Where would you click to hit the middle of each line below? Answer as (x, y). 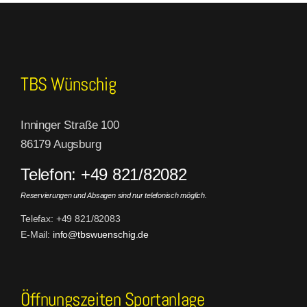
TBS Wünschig (69, 84)
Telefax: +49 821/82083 (71, 219)
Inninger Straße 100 (70, 125)
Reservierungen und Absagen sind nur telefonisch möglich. (114, 196)
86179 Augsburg (61, 145)
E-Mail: (37, 235)
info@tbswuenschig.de (101, 235)
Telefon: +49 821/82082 (104, 175)
